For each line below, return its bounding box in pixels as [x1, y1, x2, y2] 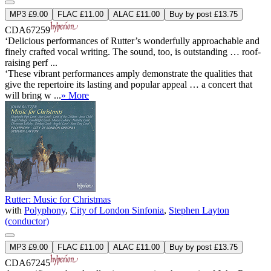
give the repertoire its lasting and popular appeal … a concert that [5, 79, 252, 90]
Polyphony [24, 204, 65, 215]
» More [61, 90, 89, 100]
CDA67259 [5, 24, 50, 35]
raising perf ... [5, 57, 57, 68]
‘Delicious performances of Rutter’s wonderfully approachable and [5, 35, 260, 46]
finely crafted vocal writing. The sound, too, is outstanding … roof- [5, 46, 261, 57]
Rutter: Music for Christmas [5, 194, 111, 204]
